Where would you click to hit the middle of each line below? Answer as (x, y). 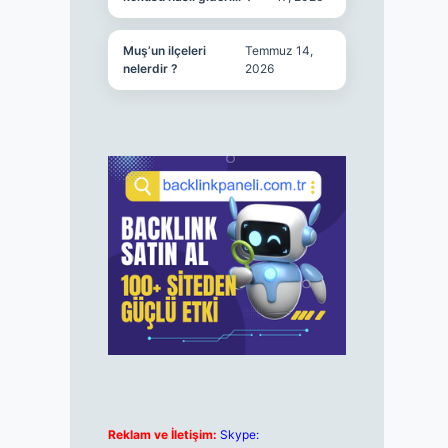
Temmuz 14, (278, 50)
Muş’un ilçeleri (164, 50)
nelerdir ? (150, 68)
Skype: (239, 435)
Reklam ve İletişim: (162, 435)
